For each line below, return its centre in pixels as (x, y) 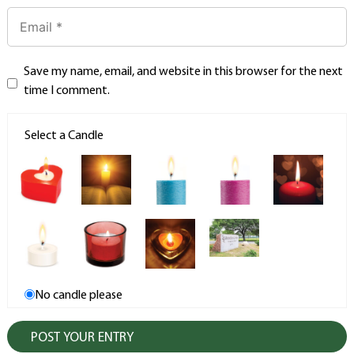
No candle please (79, 296)
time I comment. (66, 91)
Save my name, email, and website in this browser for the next (183, 72)
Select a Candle (64, 136)
